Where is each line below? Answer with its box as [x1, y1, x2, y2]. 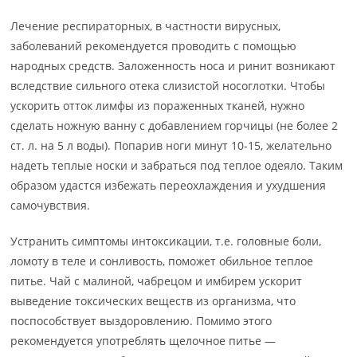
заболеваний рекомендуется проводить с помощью [10, 38, 297, 53]
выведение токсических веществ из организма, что [10, 293, 296, 308]
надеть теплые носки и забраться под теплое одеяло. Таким [10, 158, 343, 173]
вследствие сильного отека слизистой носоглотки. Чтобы [10, 78, 326, 93]
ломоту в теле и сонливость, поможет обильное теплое [10, 253, 314, 269]
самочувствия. [10, 198, 91, 213]
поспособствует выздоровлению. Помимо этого [10, 313, 273, 328]
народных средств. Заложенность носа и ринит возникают [10, 58, 336, 73]
